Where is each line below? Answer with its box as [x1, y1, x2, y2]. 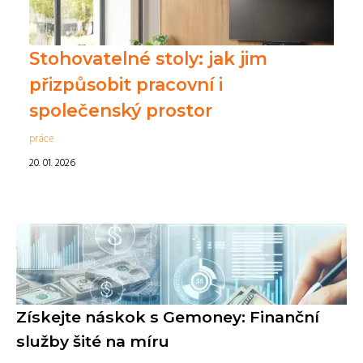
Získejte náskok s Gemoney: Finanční [16, 306, 319, 327]
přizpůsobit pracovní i [29, 73, 223, 95]
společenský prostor [29, 99, 212, 121]
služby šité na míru [16, 331, 169, 351]
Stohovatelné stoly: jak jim [29, 47, 267, 69]
